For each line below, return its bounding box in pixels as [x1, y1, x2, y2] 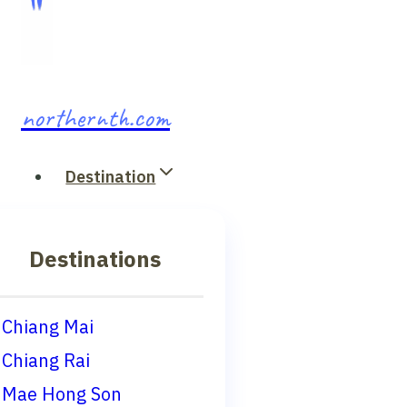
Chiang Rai [2, 347, 90, 377]
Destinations [29, 242, 161, 279]
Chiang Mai [2, 313, 94, 343]
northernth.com [21, 100, 170, 134]
